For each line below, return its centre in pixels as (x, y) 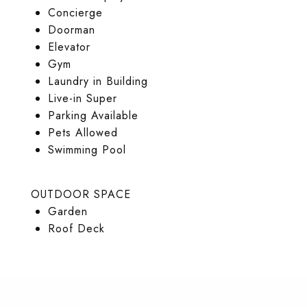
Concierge (75, 13)
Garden (67, 211)
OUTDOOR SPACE (81, 194)
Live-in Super (82, 98)
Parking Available (93, 115)
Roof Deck (76, 229)
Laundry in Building (98, 81)
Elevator (69, 47)
